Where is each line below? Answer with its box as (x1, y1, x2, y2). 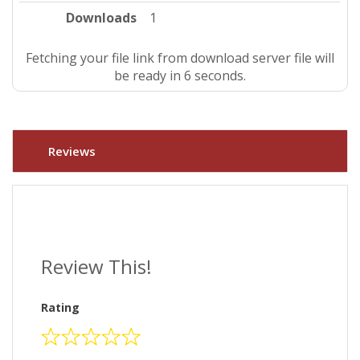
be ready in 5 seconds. (114, 66, 246, 84)
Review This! (41, 253, 152, 280)
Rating (41, 300, 80, 316)
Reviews (48, 143, 96, 160)
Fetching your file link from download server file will (26, 48, 334, 67)
